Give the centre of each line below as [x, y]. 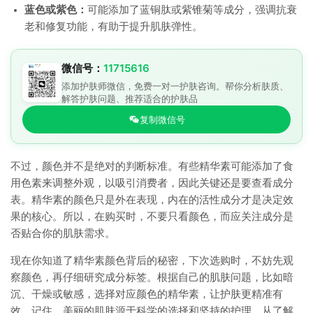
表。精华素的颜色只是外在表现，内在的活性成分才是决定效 [152, 200]
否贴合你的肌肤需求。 [63, 233]
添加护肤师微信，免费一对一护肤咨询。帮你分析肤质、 [175, 86]
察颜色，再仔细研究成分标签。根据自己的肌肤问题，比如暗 [152, 277]
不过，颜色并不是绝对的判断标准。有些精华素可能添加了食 [152, 166]
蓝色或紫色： [56, 10]
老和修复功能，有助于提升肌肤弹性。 [114, 27]
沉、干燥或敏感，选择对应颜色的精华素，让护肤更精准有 [147, 294]
